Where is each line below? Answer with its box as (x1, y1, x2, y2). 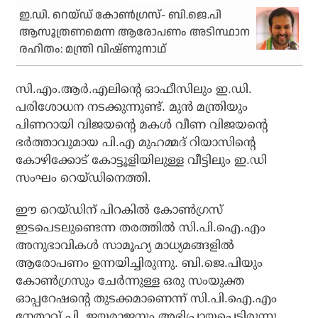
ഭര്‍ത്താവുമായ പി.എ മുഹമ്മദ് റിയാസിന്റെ (16, 136, 256, 150)
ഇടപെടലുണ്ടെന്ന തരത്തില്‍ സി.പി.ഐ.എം (16, 221, 266, 235)
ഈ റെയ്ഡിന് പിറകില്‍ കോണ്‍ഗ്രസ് (16, 203, 224, 217)
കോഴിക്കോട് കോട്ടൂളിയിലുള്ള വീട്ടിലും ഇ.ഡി (16, 153, 268, 168)
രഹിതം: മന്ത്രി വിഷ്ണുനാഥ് (19, 41, 167, 58)
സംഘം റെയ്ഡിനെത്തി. (16, 171, 152, 185)
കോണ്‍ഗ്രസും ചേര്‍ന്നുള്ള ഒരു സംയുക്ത (16, 274, 245, 288)
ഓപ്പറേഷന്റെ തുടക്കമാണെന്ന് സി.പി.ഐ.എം (16, 292, 278, 306)
